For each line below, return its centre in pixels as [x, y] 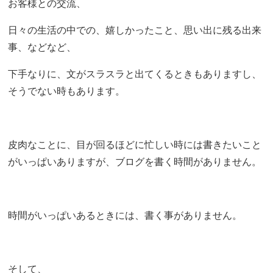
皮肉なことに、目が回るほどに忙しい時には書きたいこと [135, 144]
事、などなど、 [42, 47]
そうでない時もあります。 [67, 91]
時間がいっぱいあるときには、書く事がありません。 [125, 215]
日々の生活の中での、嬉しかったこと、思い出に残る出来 [135, 30]
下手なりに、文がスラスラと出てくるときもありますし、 [135, 74]
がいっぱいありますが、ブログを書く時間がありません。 [135, 161]
